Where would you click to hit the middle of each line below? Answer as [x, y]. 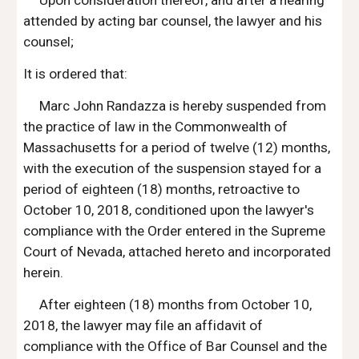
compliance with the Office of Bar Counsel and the [175, 346]
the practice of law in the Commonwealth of [156, 127]
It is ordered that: [76, 74]
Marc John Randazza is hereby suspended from [183, 106]
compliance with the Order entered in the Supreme [175, 231]
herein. [44, 272]
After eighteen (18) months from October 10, [176, 305]
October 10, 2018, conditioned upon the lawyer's [169, 210]
